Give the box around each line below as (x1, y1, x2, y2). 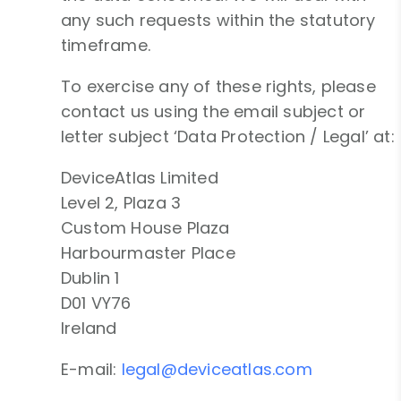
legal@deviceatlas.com (121, 358, 312, 381)
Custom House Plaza (61, 217, 230, 240)
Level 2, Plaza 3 (61, 192, 182, 215)
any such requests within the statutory (61, 9, 376, 32)
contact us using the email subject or (61, 100, 366, 124)
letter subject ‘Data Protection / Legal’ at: (61, 125, 395, 149)
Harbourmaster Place (61, 242, 235, 265)
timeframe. (61, 34, 150, 57)
